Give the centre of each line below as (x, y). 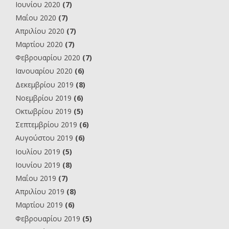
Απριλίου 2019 (40, 192)
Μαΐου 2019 (36, 178)
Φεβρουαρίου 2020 (48, 58)
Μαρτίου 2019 (39, 205)
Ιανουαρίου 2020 (44, 71)
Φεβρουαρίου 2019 (48, 218)
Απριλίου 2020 (40, 31)
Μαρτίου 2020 (39, 44)
